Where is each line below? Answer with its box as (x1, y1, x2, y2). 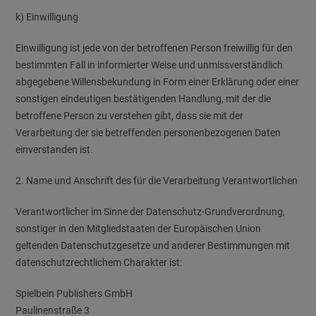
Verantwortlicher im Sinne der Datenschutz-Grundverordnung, (16, 206, 286, 217)
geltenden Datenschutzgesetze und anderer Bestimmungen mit (16, 240, 291, 251)
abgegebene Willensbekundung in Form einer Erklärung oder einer (16, 76, 300, 87)
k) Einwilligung (16, 11, 79, 23)
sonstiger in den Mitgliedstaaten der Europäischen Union (16, 223, 262, 234)
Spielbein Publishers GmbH (16, 288, 133, 299)
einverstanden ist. (16, 144, 94, 155)
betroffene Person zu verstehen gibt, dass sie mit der (16, 110, 244, 121)
